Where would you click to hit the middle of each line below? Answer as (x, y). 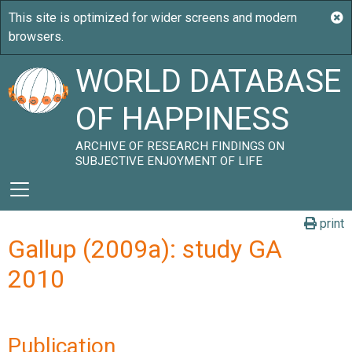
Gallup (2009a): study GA (145, 249)
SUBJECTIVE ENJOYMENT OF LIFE (169, 161)
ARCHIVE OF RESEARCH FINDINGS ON (180, 146)
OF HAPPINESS (183, 119)
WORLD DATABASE (209, 81)
